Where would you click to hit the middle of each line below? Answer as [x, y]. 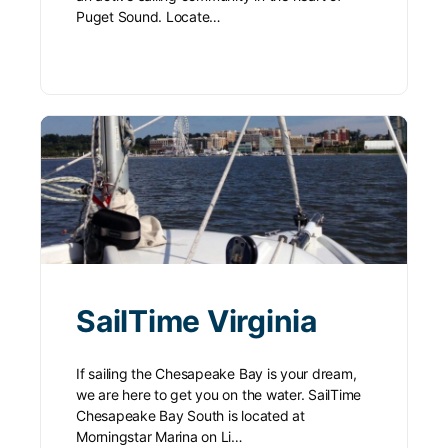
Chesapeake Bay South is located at [190, 415]
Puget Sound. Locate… [149, 16]
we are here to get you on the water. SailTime [219, 394]
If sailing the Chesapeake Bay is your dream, [216, 373]
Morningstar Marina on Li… [159, 436]
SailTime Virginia [196, 320]
